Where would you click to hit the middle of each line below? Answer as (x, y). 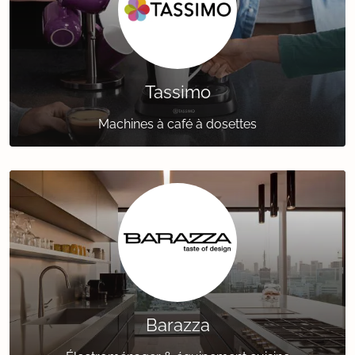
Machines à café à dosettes (177, 124)
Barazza (177, 325)
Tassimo (177, 92)
